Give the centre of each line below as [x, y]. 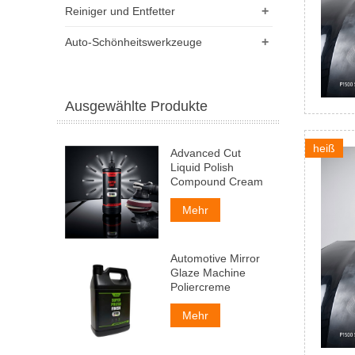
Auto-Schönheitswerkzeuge [134, 42]
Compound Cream [216, 181]
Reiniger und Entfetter [120, 11]
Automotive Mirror [215, 259]
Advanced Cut [205, 153]
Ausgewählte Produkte [136, 106]
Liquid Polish [202, 167]
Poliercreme [200, 287]
